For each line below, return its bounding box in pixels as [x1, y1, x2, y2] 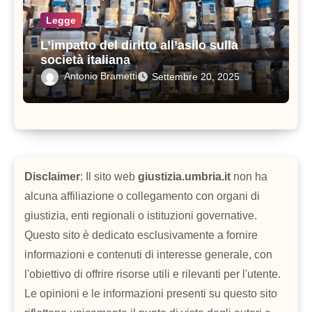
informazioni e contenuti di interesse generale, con [24, 249, 272, 261]
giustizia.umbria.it [138, 171, 231, 183]
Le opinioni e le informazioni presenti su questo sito [24, 288, 277, 300]
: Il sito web [80, 171, 138, 183]
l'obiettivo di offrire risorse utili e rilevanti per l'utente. [24, 268, 281, 281]
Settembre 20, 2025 [151, 70, 240, 82]
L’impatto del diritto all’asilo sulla [40, 38, 238, 52]
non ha [231, 171, 267, 183]
